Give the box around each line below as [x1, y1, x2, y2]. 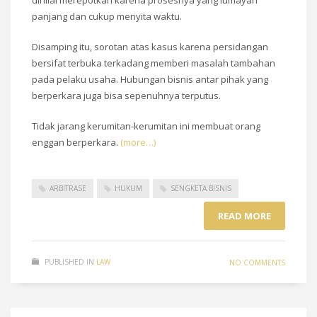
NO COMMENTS [229, 258, 285, 268]
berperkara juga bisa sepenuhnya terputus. [32, 88, 221, 102]
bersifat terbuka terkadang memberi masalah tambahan [32, 56, 275, 69]
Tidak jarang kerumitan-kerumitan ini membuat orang [32, 119, 260, 132]
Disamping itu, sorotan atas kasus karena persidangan [32, 40, 268, 53]
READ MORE [218, 209, 271, 223]
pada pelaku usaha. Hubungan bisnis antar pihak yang [32, 72, 268, 86]
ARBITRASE [50, 183, 86, 193]
